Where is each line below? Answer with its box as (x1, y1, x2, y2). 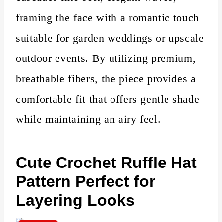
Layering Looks (16, 191, 135, 209)
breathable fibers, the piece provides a (16, 72, 196, 85)
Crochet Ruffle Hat (52, 153, 197, 171)
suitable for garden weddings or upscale (16, 31, 204, 44)
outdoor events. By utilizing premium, (16, 52, 196, 64)
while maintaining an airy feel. (16, 112, 161, 125)
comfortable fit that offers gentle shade (16, 92, 200, 105)
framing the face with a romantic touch (16, 11, 200, 24)
